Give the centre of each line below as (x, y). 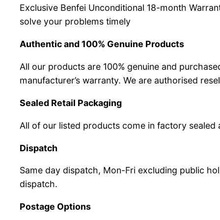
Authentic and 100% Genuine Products (102, 44)
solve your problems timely (75, 22)
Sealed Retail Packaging (71, 103)
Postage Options (55, 207)
